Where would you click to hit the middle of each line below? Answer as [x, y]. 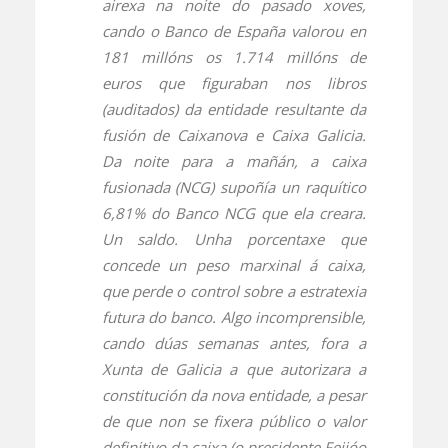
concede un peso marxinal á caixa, [234, 264]
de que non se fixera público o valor [234, 420]
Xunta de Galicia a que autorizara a [234, 368]
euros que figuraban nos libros [234, 82]
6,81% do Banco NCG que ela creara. [234, 212]
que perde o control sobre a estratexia [234, 290]
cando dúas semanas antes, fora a [234, 342]
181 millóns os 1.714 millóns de [234, 56]
